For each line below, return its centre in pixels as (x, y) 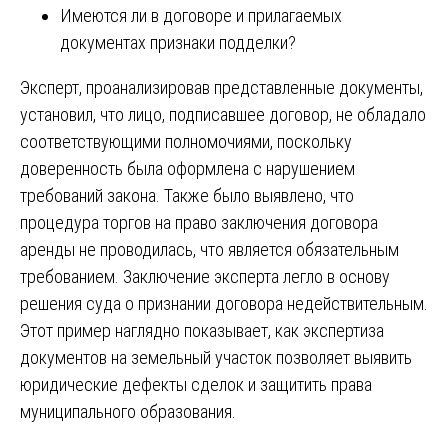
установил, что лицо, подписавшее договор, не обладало (223, 114)
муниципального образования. (128, 411)
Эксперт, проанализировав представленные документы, (221, 87)
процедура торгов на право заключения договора (199, 222)
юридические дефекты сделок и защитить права (196, 384)
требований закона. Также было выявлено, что (187, 195)
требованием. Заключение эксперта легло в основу (205, 276)
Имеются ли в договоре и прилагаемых (201, 15)
